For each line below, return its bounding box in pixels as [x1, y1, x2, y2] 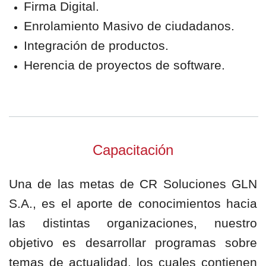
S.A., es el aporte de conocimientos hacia [9, 197, 257, 210]
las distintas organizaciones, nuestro [9, 216, 257, 230]
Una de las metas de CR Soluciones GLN [9, 177, 257, 191]
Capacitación [93, 142, 173, 158]
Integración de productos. [24, 39, 169, 52]
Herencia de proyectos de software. [24, 58, 225, 72]
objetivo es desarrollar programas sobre [9, 236, 257, 249]
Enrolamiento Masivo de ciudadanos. [24, 19, 235, 33]
